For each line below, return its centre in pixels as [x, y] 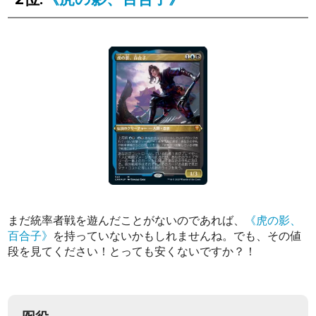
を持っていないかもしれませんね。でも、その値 [177, 236]
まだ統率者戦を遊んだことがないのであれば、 [127, 220]
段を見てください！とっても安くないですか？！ [132, 251]
